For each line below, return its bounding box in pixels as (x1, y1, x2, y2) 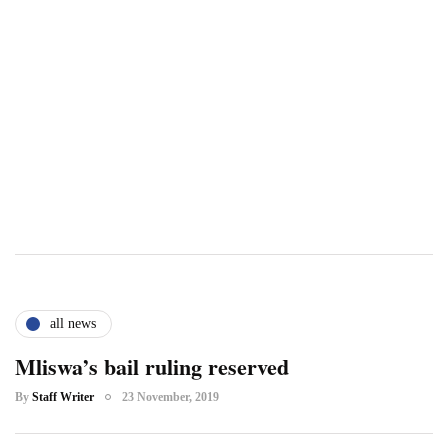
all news (50, 316, 96, 332)
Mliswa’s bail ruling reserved (15, 349, 289, 383)
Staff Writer (32, 389, 94, 404)
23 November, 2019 (122, 389, 219, 404)
